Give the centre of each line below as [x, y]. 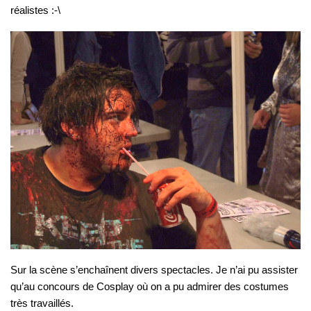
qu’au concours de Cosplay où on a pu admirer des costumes [150, 286]
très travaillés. [42, 303]
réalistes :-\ [35, 10]
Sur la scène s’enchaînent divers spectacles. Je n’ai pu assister [154, 269]
